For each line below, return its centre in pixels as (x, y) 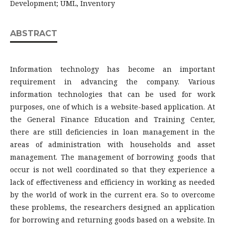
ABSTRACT (34, 33)
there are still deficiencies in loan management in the (113, 132)
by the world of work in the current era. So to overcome (113, 195)
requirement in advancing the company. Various (113, 82)
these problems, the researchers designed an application (113, 207)
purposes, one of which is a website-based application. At (113, 107)
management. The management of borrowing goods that (113, 157)
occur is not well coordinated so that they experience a (113, 170)
